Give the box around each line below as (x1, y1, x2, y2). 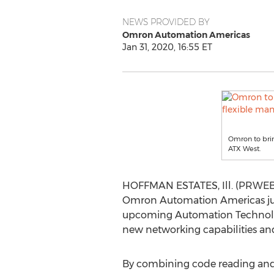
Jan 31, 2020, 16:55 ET (122, 42, 212, 53)
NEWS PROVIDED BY (122, 17, 210, 28)
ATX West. (228, 144, 261, 153)
